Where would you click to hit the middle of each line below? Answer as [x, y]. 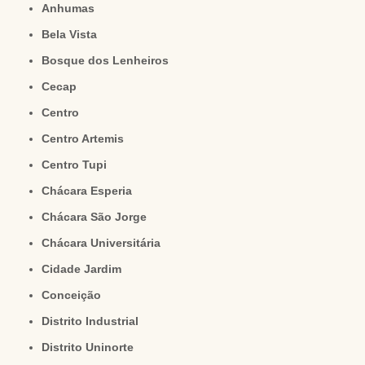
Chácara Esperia [91, 191]
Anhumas [73, 9]
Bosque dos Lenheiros [110, 61]
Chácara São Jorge [99, 217]
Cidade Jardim [86, 269]
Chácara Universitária [106, 243]
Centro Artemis [87, 139]
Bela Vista [74, 35]
